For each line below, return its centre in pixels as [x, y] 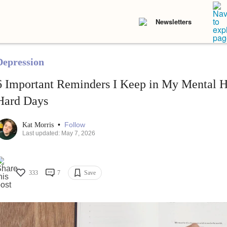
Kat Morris [39, 125]
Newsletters [174, 22]
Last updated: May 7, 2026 [59, 134]
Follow [74, 125]
